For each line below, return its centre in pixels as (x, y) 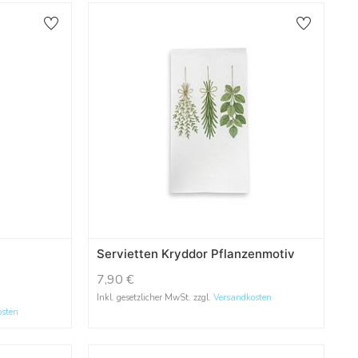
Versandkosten (242, 298)
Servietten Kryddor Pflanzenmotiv (195, 254)
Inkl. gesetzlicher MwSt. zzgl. (155, 298)
